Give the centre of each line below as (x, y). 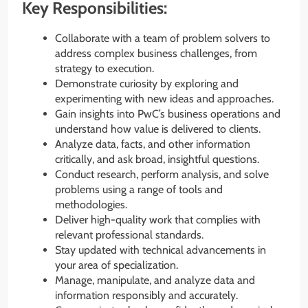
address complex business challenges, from (156, 54)
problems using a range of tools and (139, 190)
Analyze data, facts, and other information (153, 144)
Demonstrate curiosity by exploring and (147, 84)
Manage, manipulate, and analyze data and (155, 280)
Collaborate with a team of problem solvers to (163, 38)
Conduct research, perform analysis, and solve (162, 175)
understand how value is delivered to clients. (158, 129)
